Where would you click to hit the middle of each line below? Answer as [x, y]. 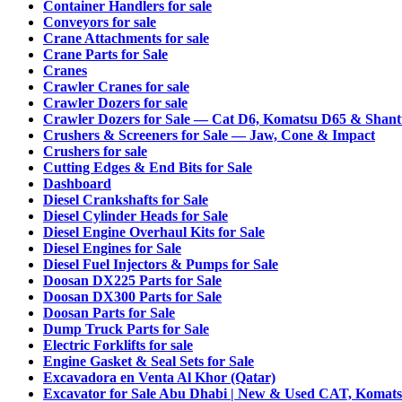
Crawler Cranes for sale [116, 87]
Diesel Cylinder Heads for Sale [135, 216]
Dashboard [77, 184]
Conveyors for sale [100, 22]
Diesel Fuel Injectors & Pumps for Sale [161, 264]
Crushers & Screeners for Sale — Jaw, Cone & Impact [209, 135]
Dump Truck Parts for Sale [126, 329]
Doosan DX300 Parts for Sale [132, 297]
